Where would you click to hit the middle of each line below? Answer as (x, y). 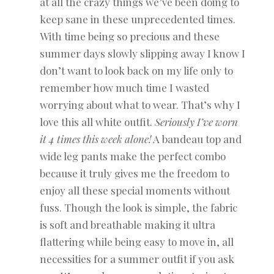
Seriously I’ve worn (196, 122)
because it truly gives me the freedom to (134, 173)
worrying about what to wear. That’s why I (140, 105)
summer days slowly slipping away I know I (142, 54)
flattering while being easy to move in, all (136, 242)
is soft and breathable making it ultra (127, 225)
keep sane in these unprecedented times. (137, 19)
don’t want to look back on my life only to (136, 71)
